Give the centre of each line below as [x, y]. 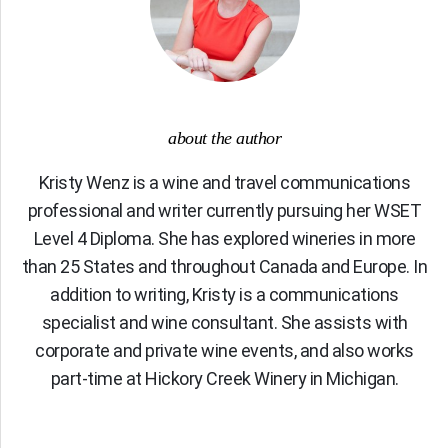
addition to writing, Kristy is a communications [224, 295]
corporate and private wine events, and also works [224, 351]
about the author [224, 138]
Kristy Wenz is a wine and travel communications [224, 183]
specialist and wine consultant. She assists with [224, 323]
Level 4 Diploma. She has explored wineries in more [224, 239]
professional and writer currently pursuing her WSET [224, 211]
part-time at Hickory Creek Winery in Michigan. [224, 379]
